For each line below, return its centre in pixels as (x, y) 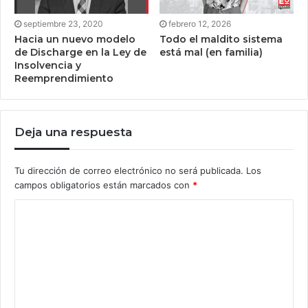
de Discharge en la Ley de (80, 53)
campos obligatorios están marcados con (103, 185)
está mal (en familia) (211, 53)
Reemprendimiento (64, 79)
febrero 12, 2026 (200, 24)
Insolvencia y (48, 66)
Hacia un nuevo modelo (75, 40)
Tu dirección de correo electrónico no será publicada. (129, 171)
